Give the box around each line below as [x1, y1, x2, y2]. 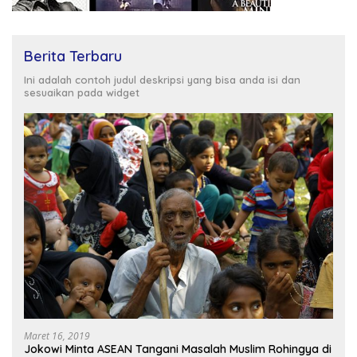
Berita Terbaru [24, 46, 122, 65]
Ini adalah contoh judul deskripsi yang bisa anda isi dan [24, 73, 300, 86]
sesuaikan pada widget [24, 85, 139, 99]
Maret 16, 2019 [24, 328, 90, 343]
